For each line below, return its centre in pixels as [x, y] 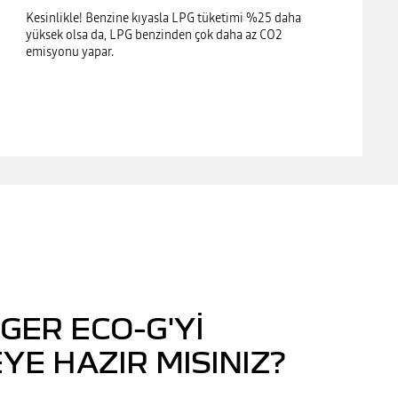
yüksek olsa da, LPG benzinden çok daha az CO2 [155, 34]
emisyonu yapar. [72, 51]
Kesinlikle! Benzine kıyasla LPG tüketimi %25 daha [164, 17]
